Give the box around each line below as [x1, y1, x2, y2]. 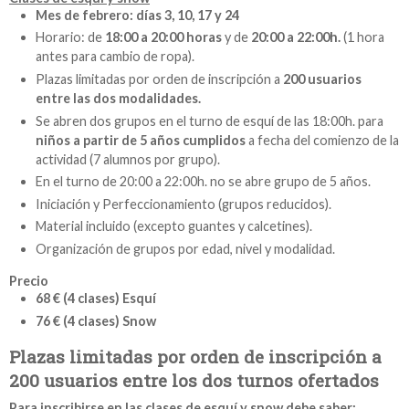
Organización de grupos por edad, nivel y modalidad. [35, 241, 335, 257]
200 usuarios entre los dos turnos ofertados [9, 368, 379, 392]
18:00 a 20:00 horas [104, 29, 225, 46]
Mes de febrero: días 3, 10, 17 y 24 [35, 6, 239, 23]
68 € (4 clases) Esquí [35, 290, 156, 306]
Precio [9, 273, 48, 288]
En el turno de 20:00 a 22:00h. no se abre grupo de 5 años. [35, 173, 371, 190]
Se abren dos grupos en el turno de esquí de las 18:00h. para [35, 112, 383, 129]
